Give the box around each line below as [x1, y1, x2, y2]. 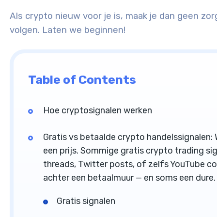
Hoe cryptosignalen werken [43, 105, 152, 116]
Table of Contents [28, 72, 136, 87]
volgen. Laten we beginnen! [10, 25, 125, 36]
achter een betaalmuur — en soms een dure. [43, 172, 216, 184]
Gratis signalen [57, 196, 115, 207]
